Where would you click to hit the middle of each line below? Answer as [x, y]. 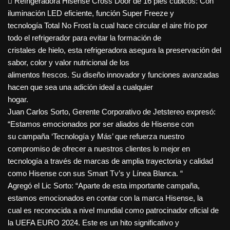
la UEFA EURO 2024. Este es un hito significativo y [93, 223]
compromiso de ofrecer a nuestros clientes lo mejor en [99, 149]
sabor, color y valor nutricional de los [69, 63]
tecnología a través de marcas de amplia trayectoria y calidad [110, 161]
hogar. [18, 100]
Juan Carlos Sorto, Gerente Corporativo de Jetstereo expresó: [112, 112]
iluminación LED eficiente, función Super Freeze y [91, 13]
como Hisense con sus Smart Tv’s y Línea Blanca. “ [95, 174]
